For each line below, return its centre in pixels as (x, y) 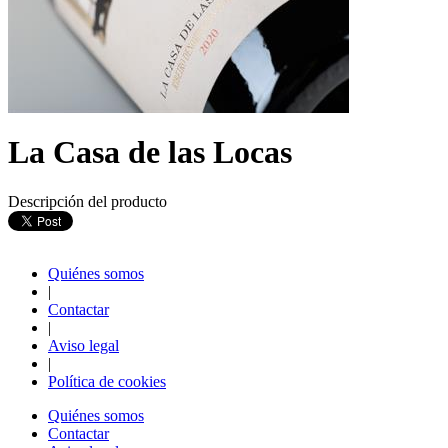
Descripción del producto (87, 201)
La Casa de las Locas (150, 152)
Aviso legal (83, 345)
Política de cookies (107, 381)
